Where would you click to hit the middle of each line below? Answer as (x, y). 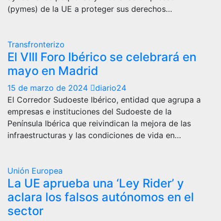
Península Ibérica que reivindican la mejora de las (99, 123)
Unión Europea (35, 170)
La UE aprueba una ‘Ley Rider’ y (96, 183)
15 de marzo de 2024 (49, 88)
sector (25, 211)
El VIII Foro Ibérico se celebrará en (102, 57)
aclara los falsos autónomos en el (101, 197)
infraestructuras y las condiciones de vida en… (94, 135)
